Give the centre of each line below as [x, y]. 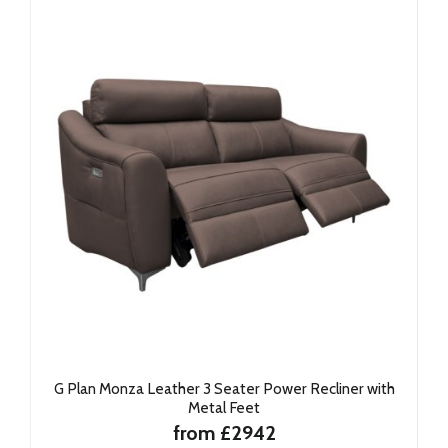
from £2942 [224, 433]
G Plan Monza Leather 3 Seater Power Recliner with [224, 388]
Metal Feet [224, 407]
